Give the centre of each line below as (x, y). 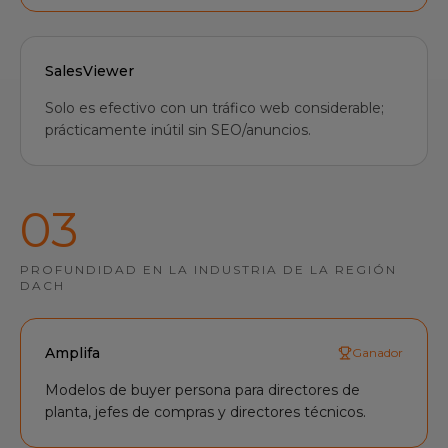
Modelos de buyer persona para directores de (202, 390)
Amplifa (72, 353)
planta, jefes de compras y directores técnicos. (205, 412)
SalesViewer (89, 71)
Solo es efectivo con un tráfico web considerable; (214, 108)
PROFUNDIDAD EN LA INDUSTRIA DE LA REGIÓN (208, 269)
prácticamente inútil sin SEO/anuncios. (178, 130)
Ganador (377, 352)
